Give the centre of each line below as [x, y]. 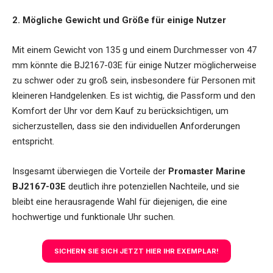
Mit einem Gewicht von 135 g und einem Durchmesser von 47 [134, 50]
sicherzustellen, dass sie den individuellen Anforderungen [126, 126]
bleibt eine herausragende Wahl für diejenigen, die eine [120, 202]
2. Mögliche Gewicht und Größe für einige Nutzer [119, 20]
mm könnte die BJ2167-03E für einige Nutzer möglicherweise [134, 66]
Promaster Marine [207, 172]
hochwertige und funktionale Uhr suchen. [94, 217]
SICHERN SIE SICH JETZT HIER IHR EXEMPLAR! [136, 251]
